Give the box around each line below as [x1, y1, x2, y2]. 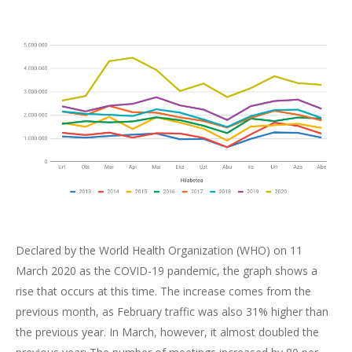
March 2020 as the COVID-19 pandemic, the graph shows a [16, 262, 317, 278]
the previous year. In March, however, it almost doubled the [16, 324, 319, 339]
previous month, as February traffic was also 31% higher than [16, 303, 328, 319]
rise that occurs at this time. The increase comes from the [16, 283, 311, 299]
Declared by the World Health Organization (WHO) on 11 [16, 242, 302, 258]
